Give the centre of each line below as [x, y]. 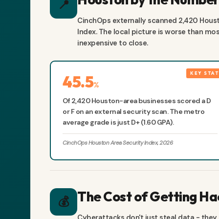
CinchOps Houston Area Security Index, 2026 [118, 143]
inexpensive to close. [113, 43]
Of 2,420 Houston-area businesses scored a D [137, 101]
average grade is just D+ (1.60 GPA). [118, 122]
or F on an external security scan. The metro [133, 112]
